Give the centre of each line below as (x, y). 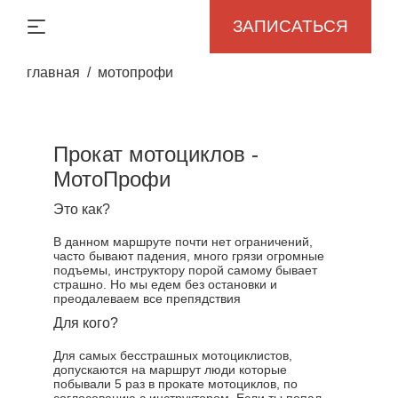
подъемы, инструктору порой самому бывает (185, 270)
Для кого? (86, 323)
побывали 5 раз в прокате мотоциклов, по (175, 384)
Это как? (82, 209)
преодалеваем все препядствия (147, 298)
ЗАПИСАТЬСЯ (291, 26)
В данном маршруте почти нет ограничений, (183, 242)
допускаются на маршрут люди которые (170, 370)
